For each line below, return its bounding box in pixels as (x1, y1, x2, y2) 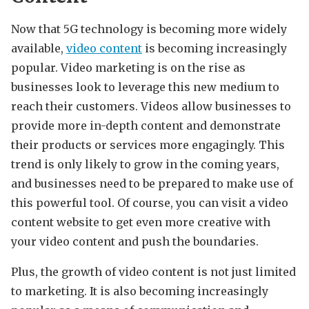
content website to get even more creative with (11, 215, 270, 230)
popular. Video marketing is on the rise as (11, 61, 246, 75)
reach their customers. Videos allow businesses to (11, 99, 291, 114)
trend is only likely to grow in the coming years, (11, 157, 279, 172)
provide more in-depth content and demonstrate (11, 119, 281, 133)
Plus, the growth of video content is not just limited (11, 265, 296, 279)
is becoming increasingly (142, 41, 287, 56)
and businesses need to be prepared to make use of (11, 177, 293, 191)
